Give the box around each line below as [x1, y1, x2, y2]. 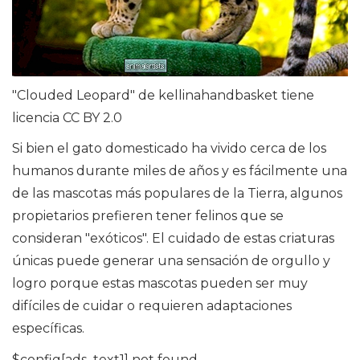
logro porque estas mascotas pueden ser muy [12, 275, 308, 291]
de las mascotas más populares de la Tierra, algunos [12, 185, 342, 201]
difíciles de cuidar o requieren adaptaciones [12, 297, 292, 313]
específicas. [12, 320, 84, 336]
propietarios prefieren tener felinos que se [12, 207, 284, 223]
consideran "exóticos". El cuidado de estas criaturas [12, 230, 334, 246]
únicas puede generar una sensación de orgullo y [12, 252, 330, 268]
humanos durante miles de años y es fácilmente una [12, 162, 347, 178]
